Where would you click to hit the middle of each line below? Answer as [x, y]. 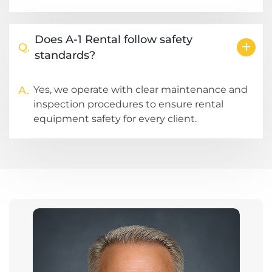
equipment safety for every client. [115, 119]
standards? [65, 56]
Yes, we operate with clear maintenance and [141, 90]
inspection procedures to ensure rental [128, 104]
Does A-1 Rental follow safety [114, 40]
